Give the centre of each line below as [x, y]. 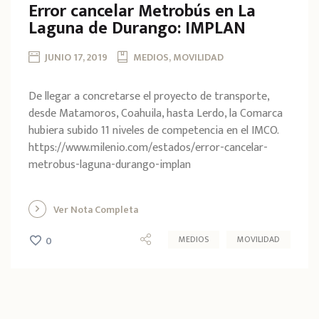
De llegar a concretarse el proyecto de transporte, [149, 96]
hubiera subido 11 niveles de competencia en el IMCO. [153, 130]
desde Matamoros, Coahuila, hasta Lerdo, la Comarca [156, 113]
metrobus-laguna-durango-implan [110, 164]
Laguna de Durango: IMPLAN [137, 28]
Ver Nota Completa [96, 209]
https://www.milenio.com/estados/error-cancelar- [148, 147]
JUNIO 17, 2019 [76, 57]
